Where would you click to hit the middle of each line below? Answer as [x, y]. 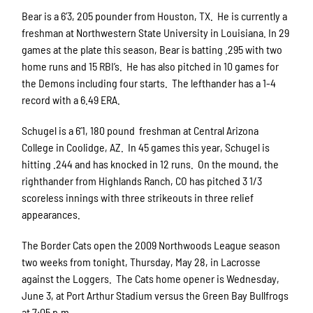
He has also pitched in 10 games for [203, 66]
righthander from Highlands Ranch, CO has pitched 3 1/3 [142, 180]
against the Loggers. [67, 278]
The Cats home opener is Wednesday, [198, 278]
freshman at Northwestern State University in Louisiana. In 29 [156, 32]
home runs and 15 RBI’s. [72, 66]
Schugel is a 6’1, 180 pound [79, 130]
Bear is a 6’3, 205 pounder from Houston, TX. [118, 15]
